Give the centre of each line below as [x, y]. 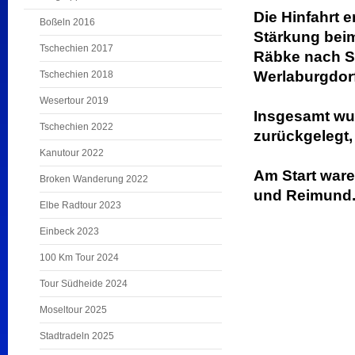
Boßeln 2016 [67, 22]
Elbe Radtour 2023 [80, 205]
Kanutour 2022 [72, 153]
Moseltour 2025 [73, 310]
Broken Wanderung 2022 [94, 179]
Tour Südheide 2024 [84, 284]
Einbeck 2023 [69, 231]
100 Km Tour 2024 [79, 258]
